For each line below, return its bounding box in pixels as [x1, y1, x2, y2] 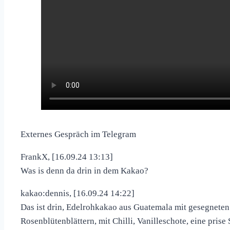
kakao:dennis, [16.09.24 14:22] [21, 188, 135, 199]
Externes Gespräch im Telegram [21, 129, 136, 140]
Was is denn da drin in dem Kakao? [21, 166, 148, 176]
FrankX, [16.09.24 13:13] [21, 152, 113, 162]
